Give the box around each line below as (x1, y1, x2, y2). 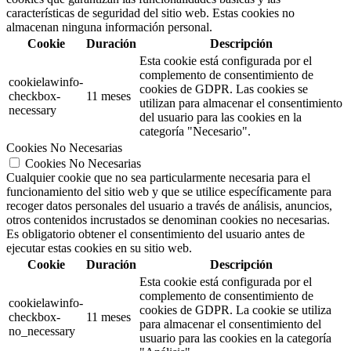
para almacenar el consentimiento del (139, 317, 321, 331)
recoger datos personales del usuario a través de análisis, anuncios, (6, 199, 332, 213)
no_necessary (9, 324, 75, 338)
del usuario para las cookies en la (139, 110, 302, 125)
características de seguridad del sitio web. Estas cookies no (6, 6, 295, 20)
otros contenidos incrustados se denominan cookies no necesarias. (6, 213, 330, 227)
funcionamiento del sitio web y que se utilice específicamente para (6, 185, 331, 199)
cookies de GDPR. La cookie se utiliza (139, 303, 331, 317)
